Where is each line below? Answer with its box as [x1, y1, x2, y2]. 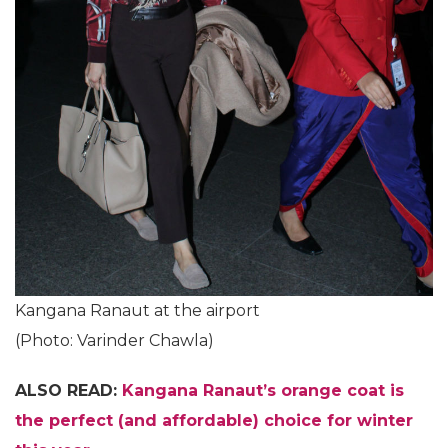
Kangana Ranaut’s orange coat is [122, 381, 404, 401]
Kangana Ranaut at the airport [15, 301, 260, 321]
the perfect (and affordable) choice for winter [15, 411, 413, 431]
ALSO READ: [15, 381, 122, 401]
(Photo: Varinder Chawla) [15, 331, 214, 351]
